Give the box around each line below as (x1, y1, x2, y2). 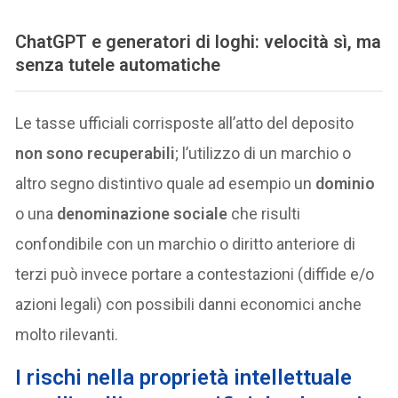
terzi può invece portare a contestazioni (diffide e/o (15, 264, 375, 283)
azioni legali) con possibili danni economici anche (15, 294, 362, 314)
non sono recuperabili (15, 143, 176, 163)
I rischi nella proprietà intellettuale (15, 364, 353, 390)
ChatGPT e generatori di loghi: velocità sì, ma (15, 30, 382, 52)
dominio (315, 173, 376, 193)
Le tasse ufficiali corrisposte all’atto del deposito (15, 113, 354, 132)
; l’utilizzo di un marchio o (175, 143, 352, 163)
